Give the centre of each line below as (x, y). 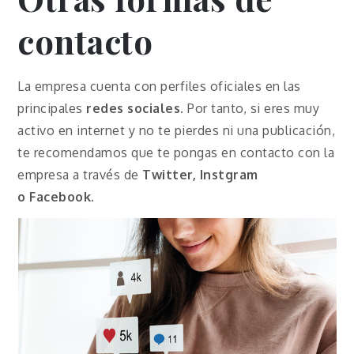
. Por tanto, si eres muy (250, 109)
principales (52, 109)
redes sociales (134, 109)
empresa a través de (80, 175)
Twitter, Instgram (200, 175)
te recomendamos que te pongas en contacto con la (176, 153)
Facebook (60, 197)
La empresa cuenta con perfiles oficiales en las (159, 87)
